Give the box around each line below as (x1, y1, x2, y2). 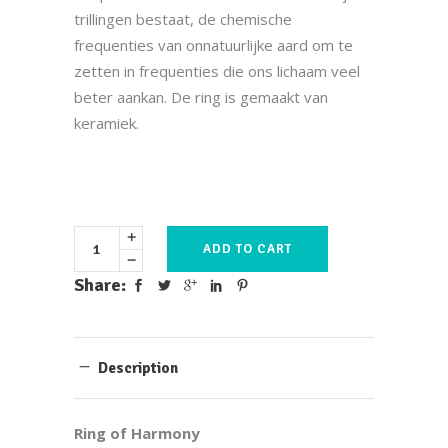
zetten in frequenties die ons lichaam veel (74, 61, 360, 81)
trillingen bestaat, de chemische (74, 9, 292, 29)
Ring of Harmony (74, 423, 204, 443)
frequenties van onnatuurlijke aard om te (74, 35, 353, 55)
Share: (74, 274, 126, 296)
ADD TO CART (203, 241, 292, 257)
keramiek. (74, 113, 139, 133)
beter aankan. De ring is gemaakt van (74, 87, 328, 107)
